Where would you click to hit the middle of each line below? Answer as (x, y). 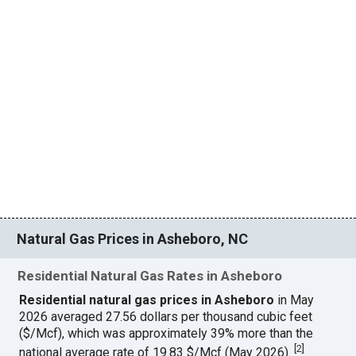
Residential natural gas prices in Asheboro (147, 300)
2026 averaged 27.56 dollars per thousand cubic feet (166, 317)
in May (294, 300)
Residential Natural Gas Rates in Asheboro (150, 276)
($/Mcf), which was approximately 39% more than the (166, 334)
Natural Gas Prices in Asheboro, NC (133, 238)
